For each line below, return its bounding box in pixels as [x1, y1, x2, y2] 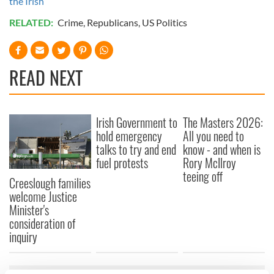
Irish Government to [96, 113, 178, 131]
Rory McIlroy [183, 153, 237, 172]
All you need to [183, 126, 245, 145]
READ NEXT [9, 63, 83, 91]
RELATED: [9, 16, 55, 28]
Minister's [9, 200, 49, 219]
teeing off [183, 166, 223, 185]
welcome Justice [9, 187, 77, 206]
